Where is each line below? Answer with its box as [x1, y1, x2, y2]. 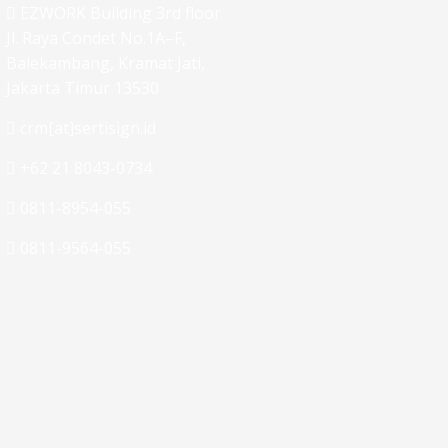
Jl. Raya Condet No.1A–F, [5, 26, 186, 49]
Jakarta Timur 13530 [5, 76, 159, 99]
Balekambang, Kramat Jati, [5, 51, 205, 74]
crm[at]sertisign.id [19, 116, 156, 139]
